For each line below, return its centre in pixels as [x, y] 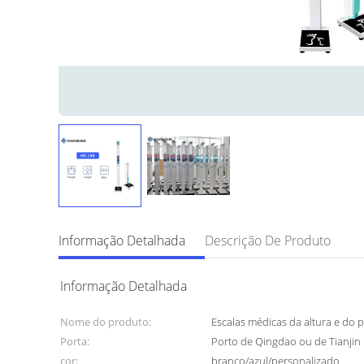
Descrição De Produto [268, 240]
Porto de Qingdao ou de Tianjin [286, 341]
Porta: [75, 341]
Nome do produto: [106, 322]
